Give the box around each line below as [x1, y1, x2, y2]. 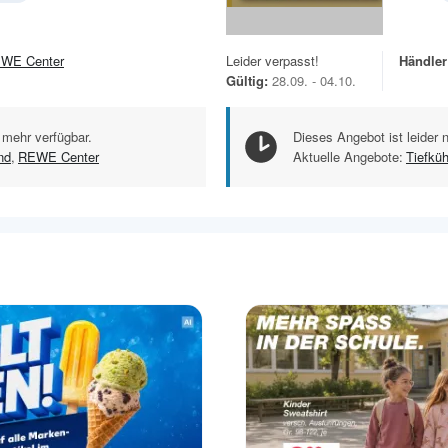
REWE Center [18, 146, 99, 166]
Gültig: [226, 70, 268, 90]
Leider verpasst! [226, 50, 319, 70]
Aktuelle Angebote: [293, 146, 403, 166]
